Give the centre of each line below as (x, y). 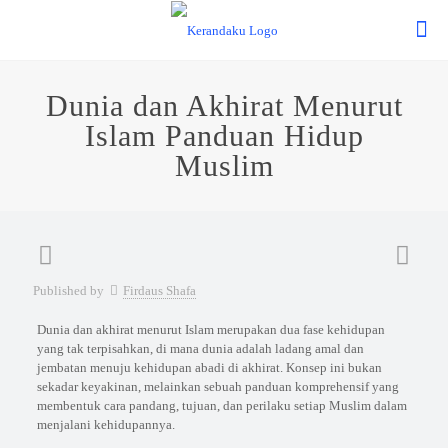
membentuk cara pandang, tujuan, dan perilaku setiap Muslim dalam (221, 405)
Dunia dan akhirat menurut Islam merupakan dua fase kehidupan (210, 329)
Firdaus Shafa (159, 290)
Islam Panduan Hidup (224, 135)
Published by (68, 290)
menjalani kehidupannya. (105, 424)
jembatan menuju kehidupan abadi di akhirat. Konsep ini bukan (209, 367)
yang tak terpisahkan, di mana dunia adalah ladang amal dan (200, 348)
